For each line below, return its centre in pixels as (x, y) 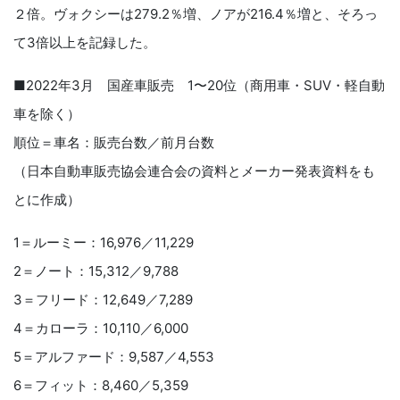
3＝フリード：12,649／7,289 (103, 300)
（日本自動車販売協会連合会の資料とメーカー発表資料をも (194, 171)
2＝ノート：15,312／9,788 (96, 271)
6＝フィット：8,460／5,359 (101, 386)
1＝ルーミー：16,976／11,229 (104, 243)
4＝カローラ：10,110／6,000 (101, 329)
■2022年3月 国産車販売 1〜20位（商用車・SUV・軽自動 (199, 86)
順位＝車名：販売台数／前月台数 (114, 143)
